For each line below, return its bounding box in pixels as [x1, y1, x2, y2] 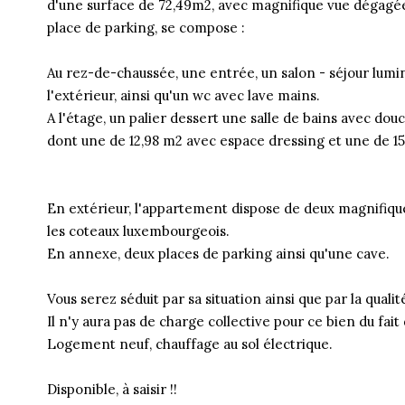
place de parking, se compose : [47, 19, 245, 36]
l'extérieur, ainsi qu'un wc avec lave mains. [47, 87, 320, 104]
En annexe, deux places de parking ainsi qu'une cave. [47, 245, 390, 262]
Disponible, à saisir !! [47, 381, 177, 398]
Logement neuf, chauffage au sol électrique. [47, 335, 333, 353]
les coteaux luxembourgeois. [47, 222, 230, 240]
